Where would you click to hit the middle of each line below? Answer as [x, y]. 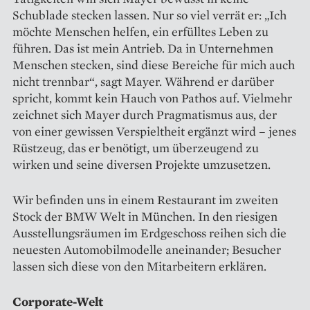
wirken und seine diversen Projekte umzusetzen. [142, 164]
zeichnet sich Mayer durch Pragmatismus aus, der [145, 114]
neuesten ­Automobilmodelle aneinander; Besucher [147, 249]
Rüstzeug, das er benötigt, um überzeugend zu [136, 147]
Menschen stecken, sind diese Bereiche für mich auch [154, 64]
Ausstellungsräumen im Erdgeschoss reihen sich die [149, 232]
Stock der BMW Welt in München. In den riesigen [145, 216]
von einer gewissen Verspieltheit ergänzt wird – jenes [154, 131]
